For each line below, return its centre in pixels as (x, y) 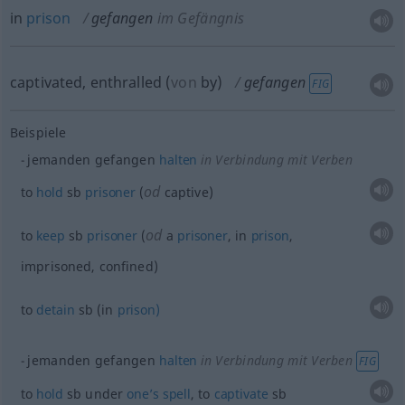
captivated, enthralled (86, 82)
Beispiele (38, 132)
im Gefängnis (201, 18)
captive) (187, 192)
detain (56, 310)
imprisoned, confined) (89, 266)
